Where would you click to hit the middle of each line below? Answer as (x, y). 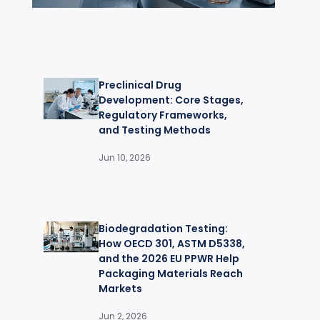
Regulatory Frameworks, (162, 115)
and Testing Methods (154, 130)
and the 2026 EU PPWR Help (169, 258)
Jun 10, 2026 (124, 157)
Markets (120, 288)
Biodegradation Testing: (163, 228)
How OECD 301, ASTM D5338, (171, 243)
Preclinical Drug (140, 85)
